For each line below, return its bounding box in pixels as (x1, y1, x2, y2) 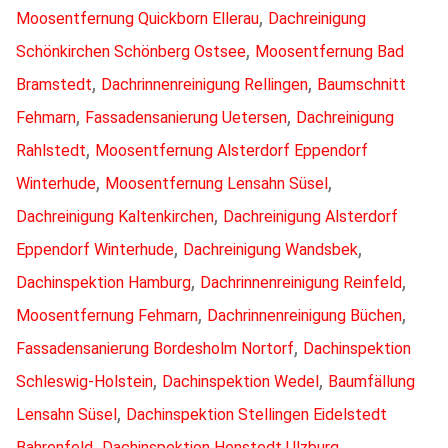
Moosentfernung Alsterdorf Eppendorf (95, 140, 368, 160)
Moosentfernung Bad (255, 41, 404, 61)
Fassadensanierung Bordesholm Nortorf (16, 338, 294, 358)
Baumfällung (328, 371, 415, 391)
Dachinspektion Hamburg (16, 272, 191, 292)
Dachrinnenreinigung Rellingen (101, 74, 308, 94)
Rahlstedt (16, 140, 86, 160)
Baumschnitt (317, 74, 406, 94)
